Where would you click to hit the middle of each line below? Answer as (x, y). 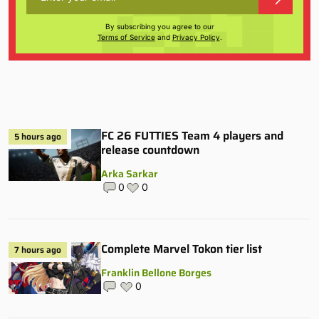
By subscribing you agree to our (159, 26)
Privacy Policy (196, 37)
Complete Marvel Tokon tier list (182, 249)
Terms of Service (126, 37)
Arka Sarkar (130, 173)
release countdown (150, 150)
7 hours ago (38, 249)
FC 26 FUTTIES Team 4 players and (192, 135)
